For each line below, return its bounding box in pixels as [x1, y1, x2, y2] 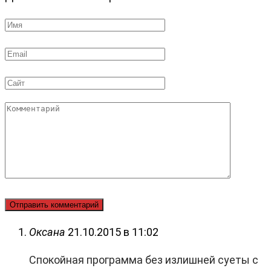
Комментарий [4, 104, 76, 117]
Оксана [29, 226, 65, 239]
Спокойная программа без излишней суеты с [29, 253, 258, 267]
